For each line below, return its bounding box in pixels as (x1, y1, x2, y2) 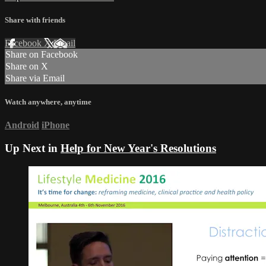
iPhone (42, 120, 69, 131)
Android (5, 120, 39, 131)
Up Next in (5, 142, 61, 155)
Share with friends (5, 15, 65, 24)
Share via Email (5, 73, 65, 84)
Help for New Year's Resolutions (61, 142, 216, 155)
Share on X (5, 61, 48, 72)
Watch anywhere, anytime (5, 97, 91, 107)
